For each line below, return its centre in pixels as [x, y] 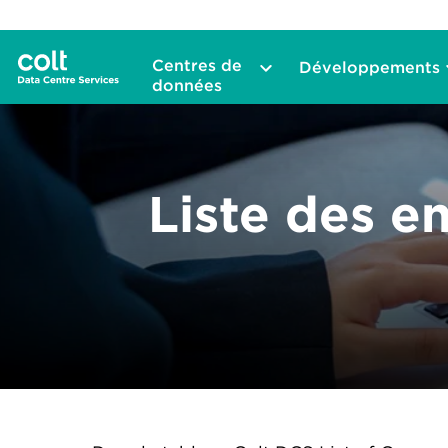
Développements [369, 67]
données [186, 85]
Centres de [196, 65]
